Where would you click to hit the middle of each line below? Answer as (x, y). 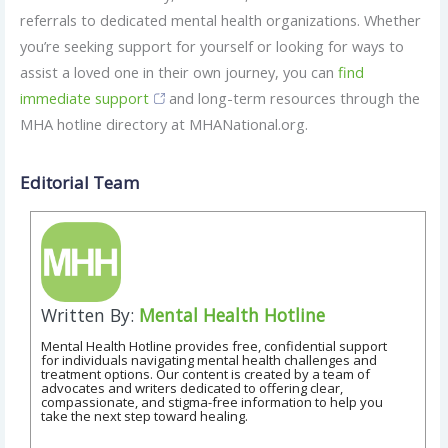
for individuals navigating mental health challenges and (208, 359)
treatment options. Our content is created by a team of (205, 373)
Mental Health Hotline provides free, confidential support (213, 345)
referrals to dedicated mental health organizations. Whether (220, 20)
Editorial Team (79, 182)
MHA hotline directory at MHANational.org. (163, 124)
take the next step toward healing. (144, 415)
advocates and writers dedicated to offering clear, (191, 387)
